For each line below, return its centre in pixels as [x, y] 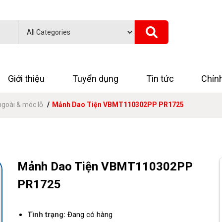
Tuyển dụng [96, 79]
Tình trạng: [46, 215]
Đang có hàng [89, 215]
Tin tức [160, 79]
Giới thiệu [27, 79]
